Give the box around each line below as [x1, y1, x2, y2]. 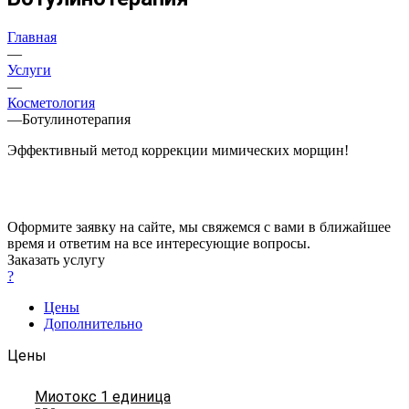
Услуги [7, 61, 51, 78]
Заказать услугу [7, 251, 105, 267]
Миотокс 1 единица [35, 387, 171, 405]
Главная [7, 28, 57, 45]
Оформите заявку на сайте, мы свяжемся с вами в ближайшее [7, 218, 391, 235]
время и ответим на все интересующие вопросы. [7, 235, 310, 251]
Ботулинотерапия [22, 110, 131, 127]
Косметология [7, 94, 95, 110]
